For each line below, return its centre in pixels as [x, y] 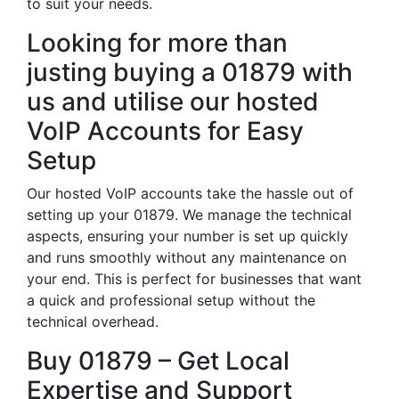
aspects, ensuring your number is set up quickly [187, 236]
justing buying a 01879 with [190, 72]
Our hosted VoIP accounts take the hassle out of [190, 193]
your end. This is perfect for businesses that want [194, 279]
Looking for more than [157, 43]
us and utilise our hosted [173, 102]
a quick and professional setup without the [171, 300]
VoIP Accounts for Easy [165, 131]
